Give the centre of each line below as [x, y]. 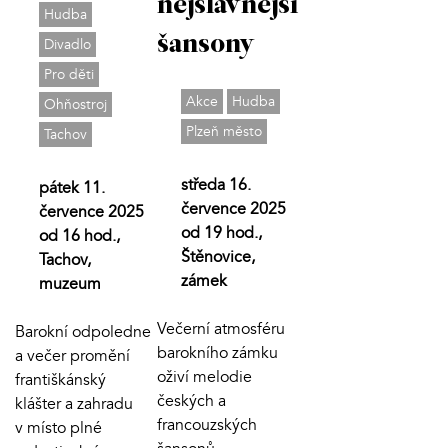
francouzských [206, 425]
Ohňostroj [75, 105]
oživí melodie [204, 377]
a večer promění [72, 356]
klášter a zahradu [74, 404]
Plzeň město [223, 132]
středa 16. [215, 185]
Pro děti [69, 75]
